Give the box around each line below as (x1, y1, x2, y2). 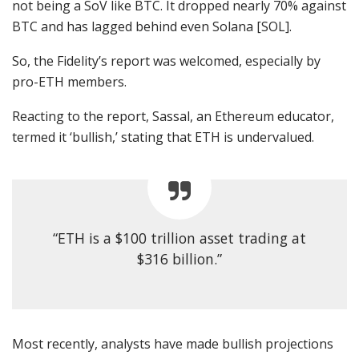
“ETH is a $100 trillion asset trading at (53, 228, 306, 248)
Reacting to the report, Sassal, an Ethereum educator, (12, 107, 334, 126)
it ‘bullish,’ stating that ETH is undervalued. (55, 128, 317, 147)
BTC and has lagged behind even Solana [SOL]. (12, 18, 292, 36)
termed (12, 128, 55, 147)
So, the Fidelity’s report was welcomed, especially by (12, 52, 321, 71)
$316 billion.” (137, 249, 222, 269)
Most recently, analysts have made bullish (12, 335, 265, 353)
